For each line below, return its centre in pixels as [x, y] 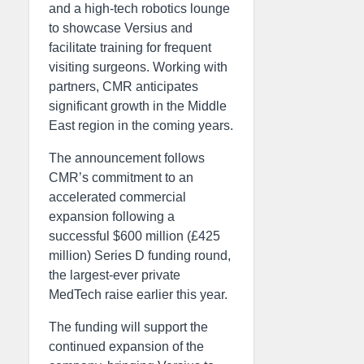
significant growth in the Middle [138, 106]
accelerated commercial [117, 197]
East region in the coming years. [141, 125]
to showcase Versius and [121, 28]
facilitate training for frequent [130, 47]
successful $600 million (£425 [134, 236]
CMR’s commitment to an [121, 177]
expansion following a [112, 216]
